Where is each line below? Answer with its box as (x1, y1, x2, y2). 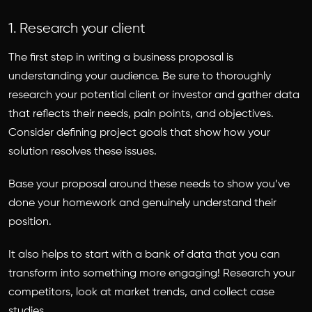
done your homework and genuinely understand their (8, 198, 276, 209)
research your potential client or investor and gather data (8, 90, 299, 101)
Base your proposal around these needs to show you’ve (8, 179, 290, 190)
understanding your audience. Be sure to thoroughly (8, 71, 271, 82)
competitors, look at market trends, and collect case (8, 287, 274, 298)
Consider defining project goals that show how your (8, 127, 270, 139)
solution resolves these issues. (8, 146, 159, 157)
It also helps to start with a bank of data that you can (8, 249, 280, 260)
